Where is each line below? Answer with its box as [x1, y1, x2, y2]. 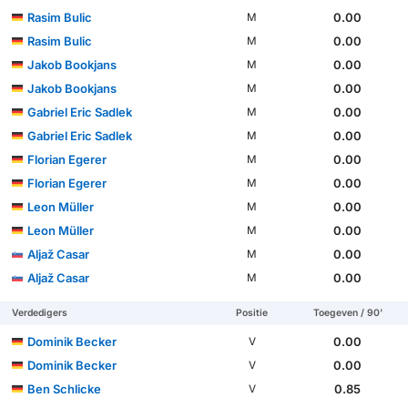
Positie [236, 306, 269, 319]
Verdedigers [12, 306, 68, 319]
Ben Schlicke [27, 381, 102, 396]
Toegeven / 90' [312, 306, 382, 319]
